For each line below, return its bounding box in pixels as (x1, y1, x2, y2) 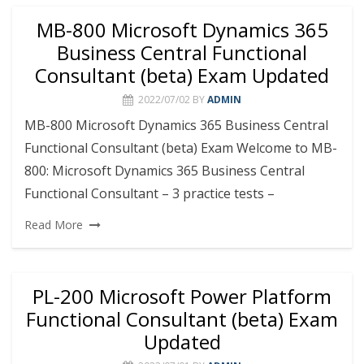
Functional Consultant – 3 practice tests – (24, 184, 275, 202)
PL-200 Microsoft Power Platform (32, 283, 331, 310)
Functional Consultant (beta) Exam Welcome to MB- (24, 138, 337, 157)
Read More (24, 216, 83, 232)
